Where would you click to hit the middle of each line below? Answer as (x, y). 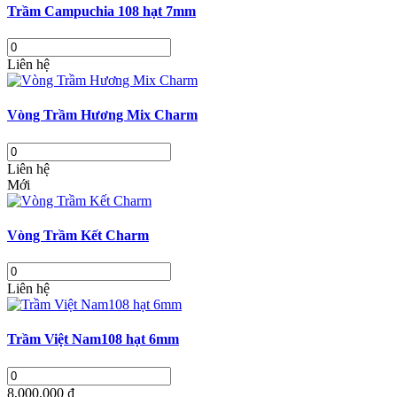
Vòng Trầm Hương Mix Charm (102, 115)
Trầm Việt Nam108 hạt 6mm (93, 339)
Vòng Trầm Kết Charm (78, 235)
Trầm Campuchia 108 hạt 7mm (101, 11)
